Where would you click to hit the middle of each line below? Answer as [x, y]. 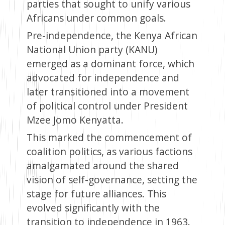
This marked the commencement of [109, 138]
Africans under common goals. [96, 18]
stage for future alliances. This [96, 194]
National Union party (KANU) [92, 50]
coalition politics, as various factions [109, 152]
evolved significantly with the [93, 208]
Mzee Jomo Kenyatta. [75, 120]
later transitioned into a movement [108, 92]
